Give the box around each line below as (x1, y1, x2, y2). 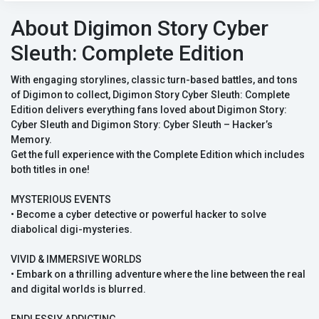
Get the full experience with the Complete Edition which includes (11, 149, 305, 161)
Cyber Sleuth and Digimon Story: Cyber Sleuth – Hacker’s (11, 119, 273, 131)
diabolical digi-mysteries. (11, 224, 132, 236)
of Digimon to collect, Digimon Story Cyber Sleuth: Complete (11, 89, 290, 101)
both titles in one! (11, 164, 90, 176)
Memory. (11, 134, 52, 146)
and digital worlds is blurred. (11, 283, 146, 296)
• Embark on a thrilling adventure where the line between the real (11, 268, 305, 281)
